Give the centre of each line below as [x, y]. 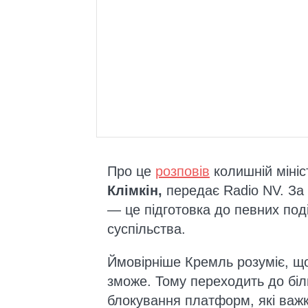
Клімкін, [137, 191]
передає [193, 191]
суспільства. [146, 229]
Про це [131, 172]
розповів [183, 172]
